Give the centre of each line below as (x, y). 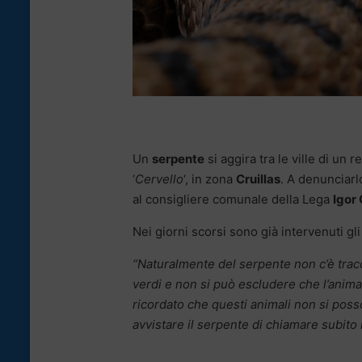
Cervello (159, 179)
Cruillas (258, 179)
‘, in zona (210, 179)
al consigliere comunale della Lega (233, 199)
